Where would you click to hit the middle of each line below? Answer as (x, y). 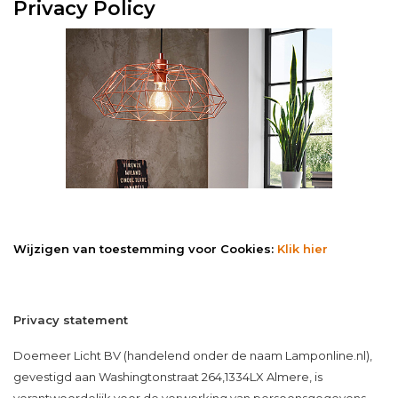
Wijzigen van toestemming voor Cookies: (145, 249)
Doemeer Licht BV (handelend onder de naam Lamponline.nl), (193, 355)
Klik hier (302, 249)
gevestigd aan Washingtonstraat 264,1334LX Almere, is (168, 377)
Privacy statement (71, 320)
